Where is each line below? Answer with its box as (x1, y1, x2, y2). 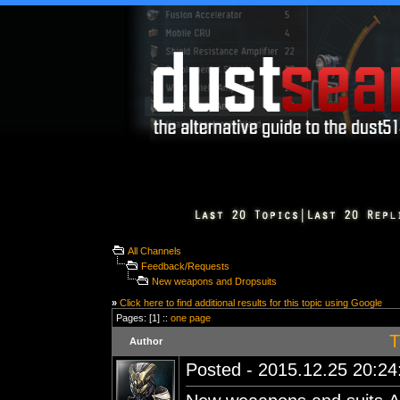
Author (129, 336, 162, 346)
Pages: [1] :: (116, 312, 171, 323)
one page (171, 312, 211, 323)
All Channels (128, 246, 181, 256)
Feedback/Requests (141, 261, 229, 271)
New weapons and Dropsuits (152, 276, 277, 287)
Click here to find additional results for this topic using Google (120, 297, 382, 308)
